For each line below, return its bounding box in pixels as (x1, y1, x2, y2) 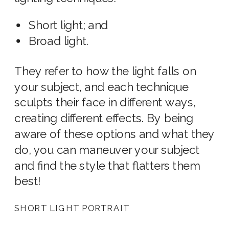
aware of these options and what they (14, 127, 215, 141)
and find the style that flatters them (14, 158, 201, 173)
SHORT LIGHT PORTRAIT (14, 203, 129, 214)
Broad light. (29, 34, 89, 48)
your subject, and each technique (14, 80, 189, 94)
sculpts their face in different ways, (14, 96, 196, 110)
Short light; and (29, 18, 108, 32)
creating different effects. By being (14, 111, 194, 125)
